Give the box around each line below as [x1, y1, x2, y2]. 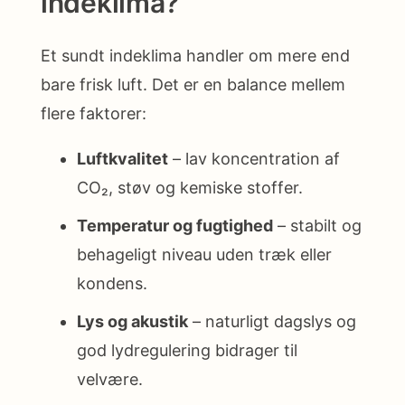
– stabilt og [273, 215, 362, 235]
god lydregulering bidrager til [77, 340, 297, 360]
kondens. [77, 273, 147, 293]
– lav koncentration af [168, 148, 340, 168]
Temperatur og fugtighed [77, 215, 273, 235]
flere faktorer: [41, 103, 146, 123]
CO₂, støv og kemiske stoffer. [77, 177, 303, 197]
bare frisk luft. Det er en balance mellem [41, 74, 345, 94]
